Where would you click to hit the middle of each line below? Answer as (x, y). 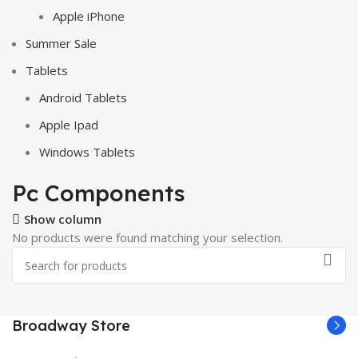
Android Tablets (83, 97)
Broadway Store (71, 326)
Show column (62, 219)
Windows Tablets (87, 152)
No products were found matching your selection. (147, 237)
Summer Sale (61, 43)
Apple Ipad (69, 125)
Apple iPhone (89, 16)
